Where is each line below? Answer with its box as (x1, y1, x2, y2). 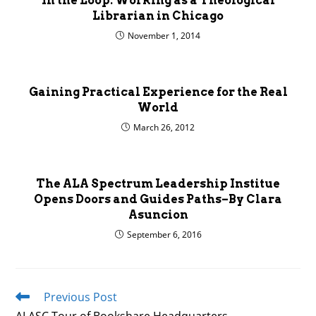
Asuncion (128, 208, 188, 221)
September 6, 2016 (126, 229, 202, 241)
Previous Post (44, 289, 118, 305)
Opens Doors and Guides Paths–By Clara (34, 193, 282, 206)
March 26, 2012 (133, 121, 195, 133)
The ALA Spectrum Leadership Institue (36, 177, 280, 190)
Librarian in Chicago (92, 9, 224, 23)
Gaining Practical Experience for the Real (28, 85, 288, 99)
